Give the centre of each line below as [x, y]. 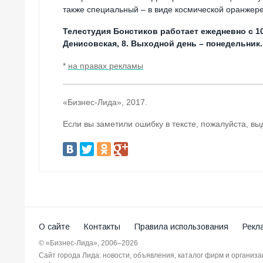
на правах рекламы [106, 66]
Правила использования [181, 227]
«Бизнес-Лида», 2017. [105, 102]
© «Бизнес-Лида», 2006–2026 [88, 243]
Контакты [102, 227]
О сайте [54, 227]
